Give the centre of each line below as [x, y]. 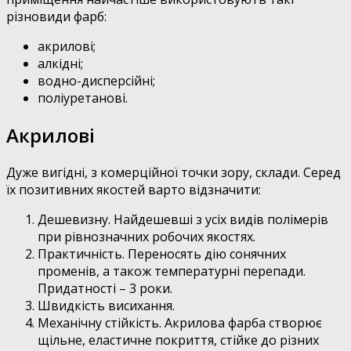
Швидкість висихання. [106, 306]
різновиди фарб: [56, 17]
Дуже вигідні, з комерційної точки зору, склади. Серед [174, 173]
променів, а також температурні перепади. [172, 271]
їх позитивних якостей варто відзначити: [134, 190]
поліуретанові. [83, 98]
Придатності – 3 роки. [105, 289]
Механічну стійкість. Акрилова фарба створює [180, 323]
